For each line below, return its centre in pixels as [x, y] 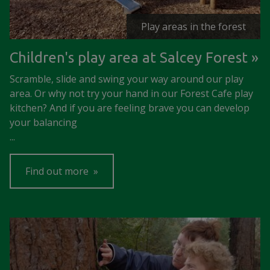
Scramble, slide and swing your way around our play [127, 79]
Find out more [58, 171]
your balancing [43, 122]
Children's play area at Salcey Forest [129, 58]
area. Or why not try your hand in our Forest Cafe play [131, 93]
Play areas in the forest [193, 27]
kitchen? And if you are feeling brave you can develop [130, 108]
